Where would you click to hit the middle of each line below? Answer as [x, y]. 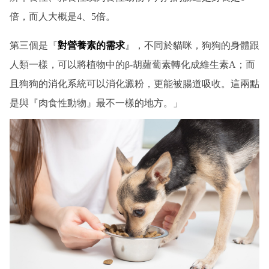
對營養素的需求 [91, 45]
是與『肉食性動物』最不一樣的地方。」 [96, 103]
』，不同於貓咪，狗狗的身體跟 [192, 45]
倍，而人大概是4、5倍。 [62, 16]
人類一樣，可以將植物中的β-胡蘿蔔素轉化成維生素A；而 [132, 64]
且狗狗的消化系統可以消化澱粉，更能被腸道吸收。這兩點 [134, 83]
